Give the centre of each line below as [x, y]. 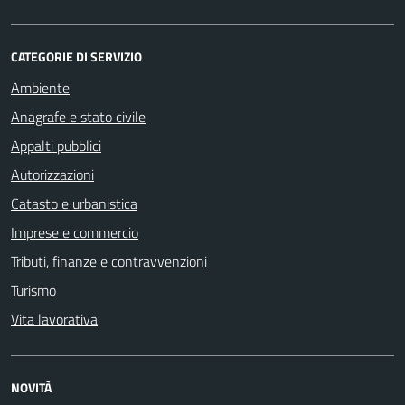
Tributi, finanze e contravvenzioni [109, 261]
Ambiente [40, 87]
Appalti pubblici [56, 145]
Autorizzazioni [52, 174]
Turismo [33, 290]
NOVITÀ [31, 387]
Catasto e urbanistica [74, 203]
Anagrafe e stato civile [78, 116]
